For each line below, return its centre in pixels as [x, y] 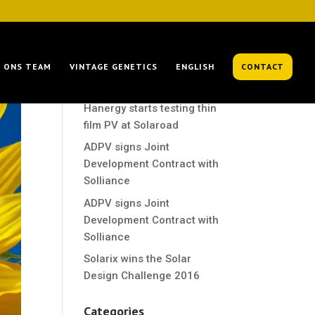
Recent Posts [121, 47]
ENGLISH [195, 66]
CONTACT [263, 66]
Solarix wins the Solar [138, 259]
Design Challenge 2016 [142, 276]
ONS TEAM [27, 66]
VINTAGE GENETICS [114, 66]
